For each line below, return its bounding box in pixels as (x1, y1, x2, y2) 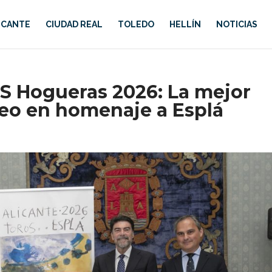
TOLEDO (117, 19, 154, 29)
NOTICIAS (216, 19, 257, 29)
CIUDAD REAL (45, 19, 103, 29)
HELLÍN (169, 19, 201, 29)
